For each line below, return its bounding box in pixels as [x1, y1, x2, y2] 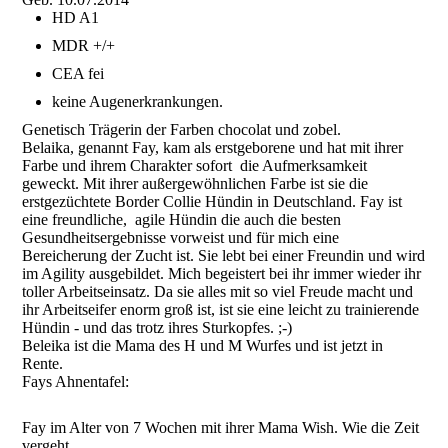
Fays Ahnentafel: [22, 373, 130, 391]
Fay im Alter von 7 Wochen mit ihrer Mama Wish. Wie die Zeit [22, 419, 420, 437]
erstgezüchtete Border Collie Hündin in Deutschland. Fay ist [22, 193, 403, 211]
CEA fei [52, 65, 105, 83]
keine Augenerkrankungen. [52, 93, 224, 111]
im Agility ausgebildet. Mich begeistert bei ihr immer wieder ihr [22, 265, 422, 283]
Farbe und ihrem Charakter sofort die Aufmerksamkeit [22, 157, 368, 175]
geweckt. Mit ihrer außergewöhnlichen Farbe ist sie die [22, 175, 369, 193]
